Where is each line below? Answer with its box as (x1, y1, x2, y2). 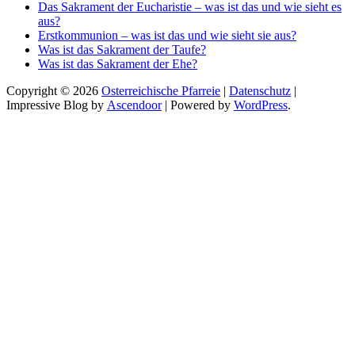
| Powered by (162, 97, 234, 112)
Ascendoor (107, 97, 162, 112)
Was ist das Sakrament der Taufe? (38, 42, 206, 56)
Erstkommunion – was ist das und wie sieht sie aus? (38, 28, 296, 42)
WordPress (234, 97, 288, 112)
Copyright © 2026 (6, 83, 101, 97)
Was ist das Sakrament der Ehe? (38, 56, 197, 71)
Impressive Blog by (6, 97, 107, 112)
